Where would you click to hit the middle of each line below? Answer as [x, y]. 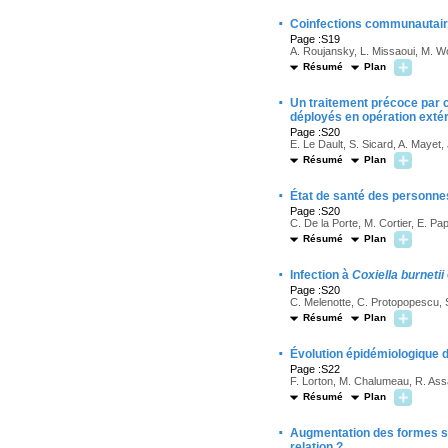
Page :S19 [315, 39]
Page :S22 [315, 369]
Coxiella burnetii [398, 275]
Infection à [321, 275]
